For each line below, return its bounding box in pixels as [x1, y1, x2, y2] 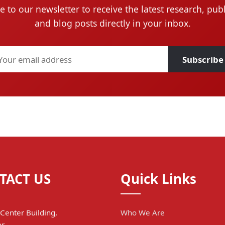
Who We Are [121, 207, 165, 217]
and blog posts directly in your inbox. [34, 17, 191, 30]
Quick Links [121, 169, 196, 188]
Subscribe [182, 53, 224, 65]
